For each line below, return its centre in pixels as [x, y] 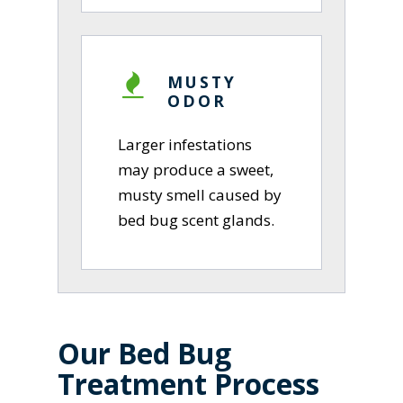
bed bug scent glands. [197, 219]
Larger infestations [185, 144]
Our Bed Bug [145, 353]
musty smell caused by [200, 194]
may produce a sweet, [196, 169]
